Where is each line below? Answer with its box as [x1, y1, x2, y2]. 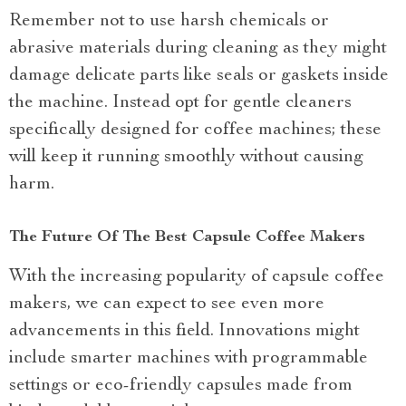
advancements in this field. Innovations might [9, 322, 360, 341]
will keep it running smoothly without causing [9, 148, 363, 167]
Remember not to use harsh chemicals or [9, 12, 329, 31]
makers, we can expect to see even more [9, 295, 324, 314]
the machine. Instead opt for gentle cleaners [9, 93, 352, 112]
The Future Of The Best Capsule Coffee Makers [9, 228, 365, 246]
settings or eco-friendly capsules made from [9, 376, 353, 395]
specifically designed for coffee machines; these [9, 121, 382, 140]
